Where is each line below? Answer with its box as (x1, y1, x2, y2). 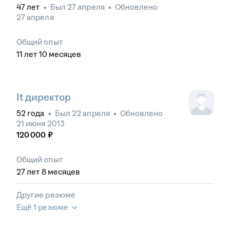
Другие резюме (16, 190, 75, 200)
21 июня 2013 (16, 119, 65, 128)
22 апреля (72, 109, 110, 118)
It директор (16, 92, 71, 103)
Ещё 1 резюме (16, 203, 68, 212)
